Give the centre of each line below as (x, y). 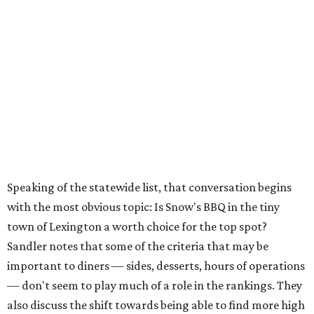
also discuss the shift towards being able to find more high (156, 305)
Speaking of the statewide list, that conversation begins (149, 187)
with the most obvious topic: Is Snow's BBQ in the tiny (143, 207)
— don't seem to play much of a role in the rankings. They (155, 286)
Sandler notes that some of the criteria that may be (138, 246)
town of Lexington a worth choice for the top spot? (137, 227)
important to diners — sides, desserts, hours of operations (156, 266)
